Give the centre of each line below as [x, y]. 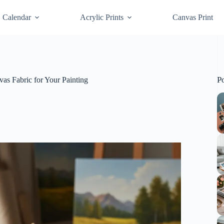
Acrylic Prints [102, 17]
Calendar [17, 17]
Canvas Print [193, 17]
